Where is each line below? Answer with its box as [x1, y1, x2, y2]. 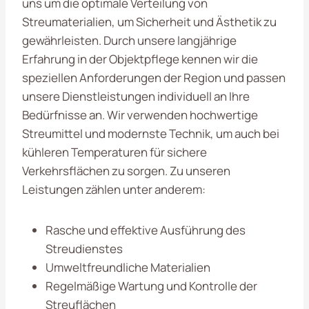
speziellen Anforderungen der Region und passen [22, 69, 286, 86]
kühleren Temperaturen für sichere [22, 143, 207, 160]
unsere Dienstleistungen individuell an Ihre [22, 88, 250, 104]
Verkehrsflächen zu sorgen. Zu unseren [22, 162, 230, 179]
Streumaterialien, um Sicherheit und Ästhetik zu [22, 13, 277, 30]
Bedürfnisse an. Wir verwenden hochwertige [22, 106, 258, 123]
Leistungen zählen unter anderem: [22, 181, 206, 197]
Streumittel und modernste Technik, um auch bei [22, 125, 279, 141]
